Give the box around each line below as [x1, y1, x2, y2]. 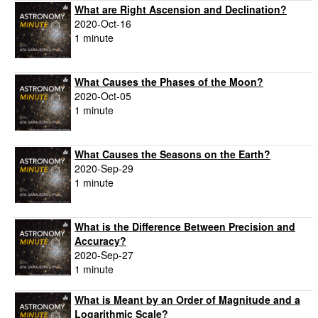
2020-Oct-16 [75, 16, 131, 31]
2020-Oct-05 [75, 89, 131, 104]
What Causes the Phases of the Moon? [75, 75, 263, 89]
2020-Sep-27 [75, 248, 133, 263]
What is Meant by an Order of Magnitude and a [75, 292, 300, 307]
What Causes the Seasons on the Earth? [75, 147, 270, 162]
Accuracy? [75, 234, 126, 248]
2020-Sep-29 [75, 161, 133, 176]
